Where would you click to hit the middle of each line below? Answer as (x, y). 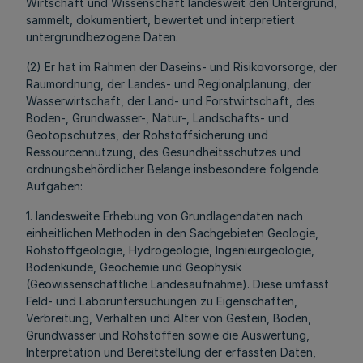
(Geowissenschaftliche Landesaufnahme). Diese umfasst (177, 284)
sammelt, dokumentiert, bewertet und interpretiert (160, 20)
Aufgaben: (54, 186)
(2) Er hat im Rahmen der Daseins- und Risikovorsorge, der (181, 67)
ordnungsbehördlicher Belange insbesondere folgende (172, 169)
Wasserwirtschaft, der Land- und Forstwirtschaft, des (171, 101)
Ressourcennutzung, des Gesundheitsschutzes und (163, 152)
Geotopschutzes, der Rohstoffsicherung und (147, 135)
